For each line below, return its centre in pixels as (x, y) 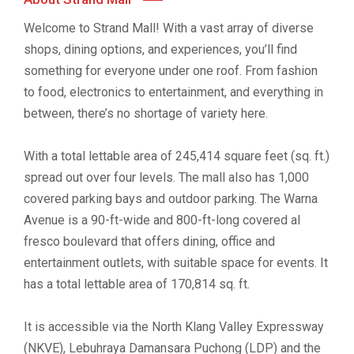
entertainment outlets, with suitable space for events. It (176, 263)
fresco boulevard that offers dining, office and (149, 241)
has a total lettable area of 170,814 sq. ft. (137, 284)
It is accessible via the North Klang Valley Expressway (174, 327)
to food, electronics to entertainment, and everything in (173, 92)
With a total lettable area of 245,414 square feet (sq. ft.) (177, 156)
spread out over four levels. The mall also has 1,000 (166, 177)
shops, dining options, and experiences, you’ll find (160, 49)
